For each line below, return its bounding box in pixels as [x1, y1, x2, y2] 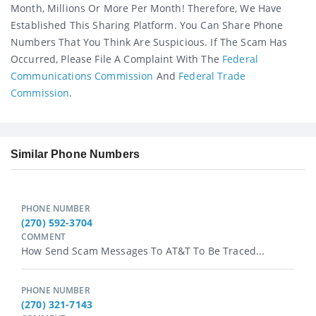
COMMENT [21, 231, 66, 243]
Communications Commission [11, 68, 154, 83]
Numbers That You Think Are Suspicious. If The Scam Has [11, 35, 288, 49]
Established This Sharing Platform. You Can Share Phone [11, 18, 284, 32]
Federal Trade [178, 68, 246, 83]
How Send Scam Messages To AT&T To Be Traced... [21, 244, 265, 258]
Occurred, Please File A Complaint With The [11, 51, 223, 66]
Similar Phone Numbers [11, 148, 140, 161]
